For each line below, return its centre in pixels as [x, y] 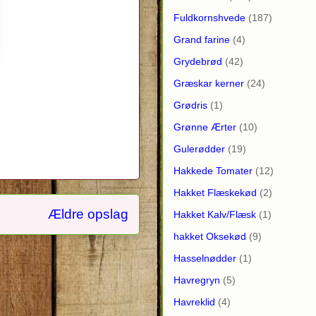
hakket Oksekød [210, 236]
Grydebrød [198, 61]
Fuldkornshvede [209, 17]
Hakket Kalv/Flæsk [215, 214]
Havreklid [194, 302]
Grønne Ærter [205, 127]
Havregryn [197, 280]
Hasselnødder [205, 258]
